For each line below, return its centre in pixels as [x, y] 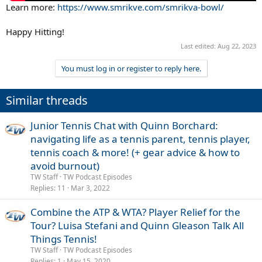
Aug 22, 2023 [237, 46]
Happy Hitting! [35, 32]
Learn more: [32, 7]
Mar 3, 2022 [90, 188]
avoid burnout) [65, 166]
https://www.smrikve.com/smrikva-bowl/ [141, 7]
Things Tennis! [64, 239]
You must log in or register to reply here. [131, 68]
